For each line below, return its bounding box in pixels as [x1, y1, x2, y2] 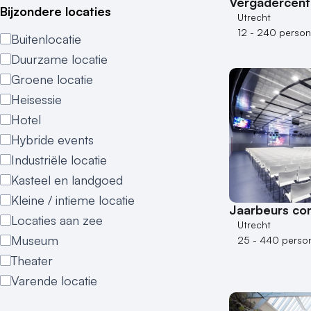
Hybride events [11, 132, 94, 147]
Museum [11, 233, 58, 248]
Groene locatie [11, 72, 93, 87]
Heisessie [11, 92, 62, 107]
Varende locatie [11, 273, 97, 288]
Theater [11, 253, 53, 268]
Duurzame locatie [11, 51, 108, 67]
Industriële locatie [11, 152, 107, 167]
